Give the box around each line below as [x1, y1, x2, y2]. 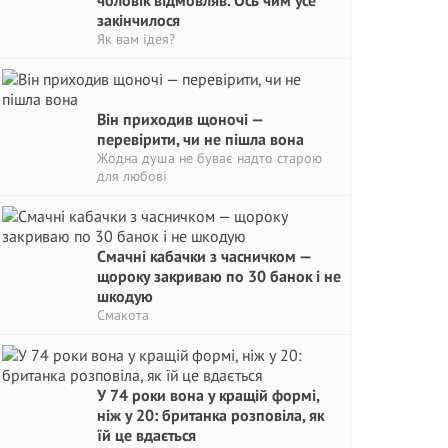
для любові [97, 167, 167, 185]
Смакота [97, 306, 149, 324]
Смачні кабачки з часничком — [97, 246, 311, 266]
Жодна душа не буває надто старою [97, 149, 322, 167]
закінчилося [97, 10, 180, 30]
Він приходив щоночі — [97, 109, 263, 129]
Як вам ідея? [97, 30, 175, 48]
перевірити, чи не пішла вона [97, 129, 304, 149]
